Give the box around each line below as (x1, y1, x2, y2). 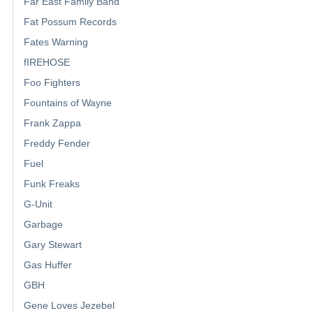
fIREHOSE (24, 57, 70, 68)
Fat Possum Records (24, 16, 117, 28)
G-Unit (24, 198, 52, 210)
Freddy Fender (24, 138, 90, 150)
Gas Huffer (24, 259, 72, 271)
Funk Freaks (24, 178, 80, 190)
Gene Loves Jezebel (24, 300, 115, 312)
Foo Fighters (24, 77, 80, 89)
